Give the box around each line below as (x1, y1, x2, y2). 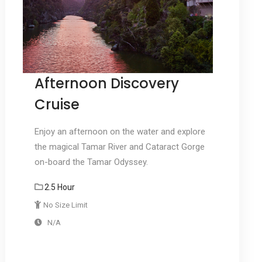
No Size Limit (43, 201, 88, 210)
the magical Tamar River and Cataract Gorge (34, 142, 205, 153)
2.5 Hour (44, 182, 75, 192)
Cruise (34, 95, 80, 115)
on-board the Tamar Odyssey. (34, 157, 148, 168)
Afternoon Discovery (34, 74, 179, 94)
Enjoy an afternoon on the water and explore (34, 126, 205, 137)
